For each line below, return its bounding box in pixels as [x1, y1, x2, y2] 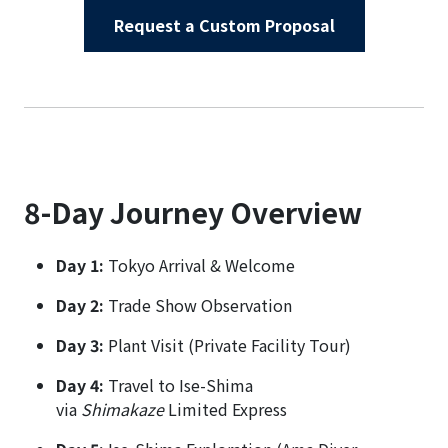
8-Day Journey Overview [24, 191, 362, 232]
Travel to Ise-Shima [104, 372, 253, 397]
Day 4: [56, 372, 104, 397]
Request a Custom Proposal [113, 12, 335, 37]
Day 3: [56, 332, 104, 357]
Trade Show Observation [104, 292, 292, 317]
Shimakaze [81, 396, 164, 421]
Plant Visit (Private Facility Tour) [104, 332, 351, 357]
